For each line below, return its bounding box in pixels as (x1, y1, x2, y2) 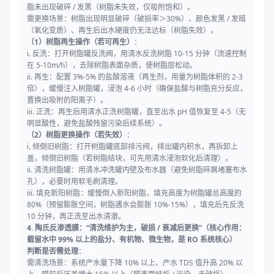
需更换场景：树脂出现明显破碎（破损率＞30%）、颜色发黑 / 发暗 (27, 13, 246, 24)
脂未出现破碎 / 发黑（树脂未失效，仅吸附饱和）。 (27, 2, 194, 13)
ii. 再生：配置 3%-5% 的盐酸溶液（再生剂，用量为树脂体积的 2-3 (27, 72, 243, 83)
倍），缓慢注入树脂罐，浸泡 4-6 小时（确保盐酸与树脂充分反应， (27, 83, 247, 94)
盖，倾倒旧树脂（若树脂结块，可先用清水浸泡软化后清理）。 (27, 153, 232, 164)
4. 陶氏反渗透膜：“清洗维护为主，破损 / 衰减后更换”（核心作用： (27, 223, 246, 234)
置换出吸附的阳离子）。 (27, 95, 108, 106)
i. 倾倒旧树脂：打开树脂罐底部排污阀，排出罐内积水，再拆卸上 (27, 141, 238, 152)
